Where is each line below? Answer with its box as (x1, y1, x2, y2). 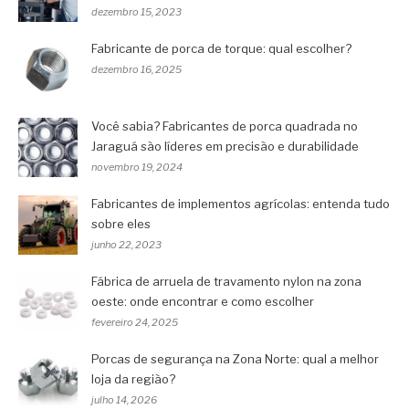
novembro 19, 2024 (91, 160, 183, 173)
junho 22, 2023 (91, 237, 162, 251)
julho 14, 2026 (91, 393, 157, 406)
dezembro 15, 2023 (91, 5, 182, 18)
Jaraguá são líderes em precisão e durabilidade (91, 138, 359, 153)
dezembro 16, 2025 (91, 62, 182, 76)
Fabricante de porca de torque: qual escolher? (91, 40, 351, 56)
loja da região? (91, 371, 175, 386)
